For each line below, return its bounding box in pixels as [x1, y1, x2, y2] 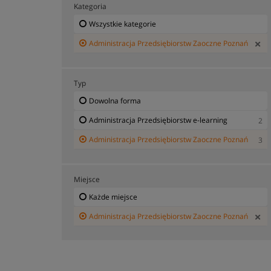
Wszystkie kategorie [89, 18, 156, 29]
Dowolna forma [89, 95, 141, 106]
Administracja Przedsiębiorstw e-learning [89, 114, 227, 125]
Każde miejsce [89, 191, 137, 202]
